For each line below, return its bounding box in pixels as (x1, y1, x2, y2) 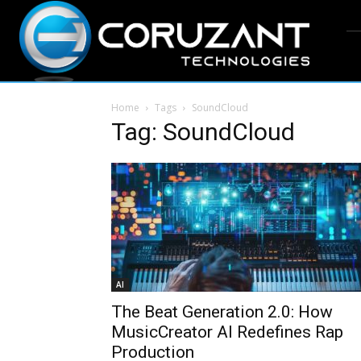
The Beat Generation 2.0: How (111, 302, 333, 322)
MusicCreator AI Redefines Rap (111, 322, 343, 342)
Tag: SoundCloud (111, 118, 295, 146)
